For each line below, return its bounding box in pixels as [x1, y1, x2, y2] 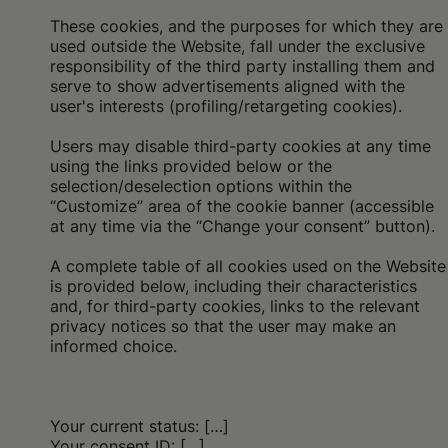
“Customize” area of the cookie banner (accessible [50, 196, 434, 216]
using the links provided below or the [50, 156, 332, 176]
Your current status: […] [50, 416, 229, 436]
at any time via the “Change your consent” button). [50, 216, 435, 236]
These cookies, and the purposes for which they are [50, 16, 443, 36]
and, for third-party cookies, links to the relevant [50, 296, 420, 316]
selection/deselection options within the [50, 176, 352, 196]
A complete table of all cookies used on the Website [50, 256, 446, 276]
